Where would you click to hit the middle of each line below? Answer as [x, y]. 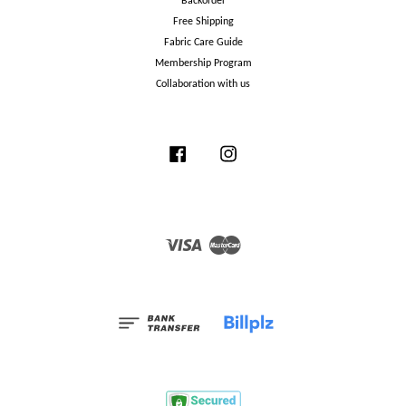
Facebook [211, 151]
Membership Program [203, 64]
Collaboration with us [203, 85]
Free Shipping [203, 22]
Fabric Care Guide [203, 43]
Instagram [264, 151]
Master [257, 240]
